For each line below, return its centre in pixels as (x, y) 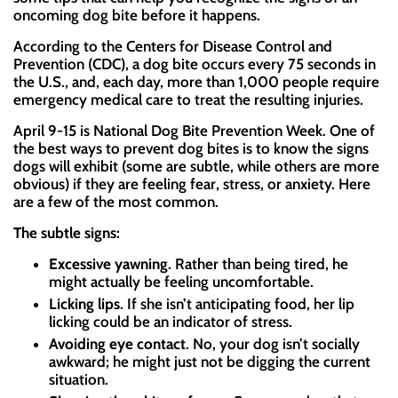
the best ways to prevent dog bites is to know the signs (191, 149)
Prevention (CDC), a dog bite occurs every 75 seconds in (195, 64)
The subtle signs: (67, 233)
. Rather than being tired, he (258, 264)
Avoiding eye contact (117, 344)
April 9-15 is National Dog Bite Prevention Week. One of (194, 131)
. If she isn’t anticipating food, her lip (237, 304)
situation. (79, 380)
